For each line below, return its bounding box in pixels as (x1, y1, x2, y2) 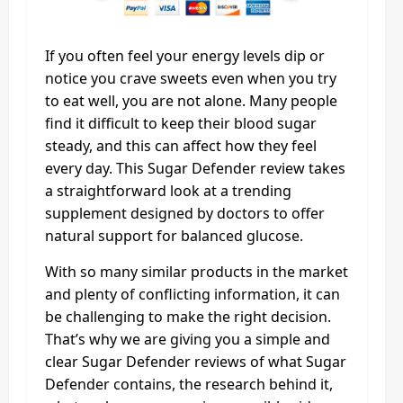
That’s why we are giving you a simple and (45, 329, 330, 349)
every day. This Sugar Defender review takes (45, 158, 345, 178)
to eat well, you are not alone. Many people (45, 91, 337, 111)
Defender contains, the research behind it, (45, 374, 333, 394)
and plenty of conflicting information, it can (45, 284, 340, 304)
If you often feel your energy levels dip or (45, 46, 325, 66)
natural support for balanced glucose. (45, 226, 303, 246)
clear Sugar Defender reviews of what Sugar (45, 352, 346, 372)
